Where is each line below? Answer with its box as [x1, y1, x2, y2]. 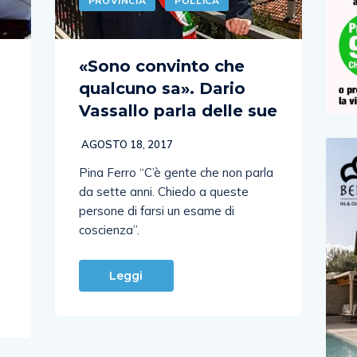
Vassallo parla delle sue [78, 100, 277, 120]
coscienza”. [78, 222, 139, 237]
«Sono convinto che [78, 56, 245, 76]
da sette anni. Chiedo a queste [78, 183, 249, 199]
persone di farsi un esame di [78, 202, 234, 218]
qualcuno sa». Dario [78, 78, 245, 98]
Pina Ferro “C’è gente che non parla [78, 164, 273, 180]
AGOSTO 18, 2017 [78, 137, 173, 151]
